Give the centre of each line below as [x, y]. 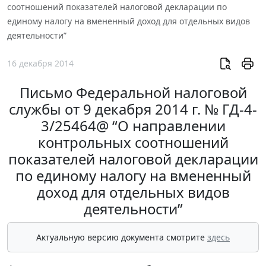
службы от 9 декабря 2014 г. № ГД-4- [133, 109]
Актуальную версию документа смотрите [122, 237]
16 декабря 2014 [40, 64]
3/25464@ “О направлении [133, 126]
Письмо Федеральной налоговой [133, 93]
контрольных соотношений [133, 142]
